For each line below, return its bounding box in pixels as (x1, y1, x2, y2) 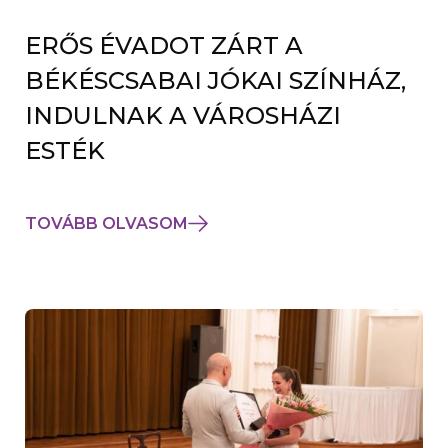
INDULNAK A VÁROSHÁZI (25, 100, 341, 130)
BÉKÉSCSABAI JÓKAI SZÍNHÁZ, (25, 65, 406, 95)
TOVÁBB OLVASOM (25, 213, 188, 233)
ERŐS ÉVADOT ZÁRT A (25, 30, 303, 60)
